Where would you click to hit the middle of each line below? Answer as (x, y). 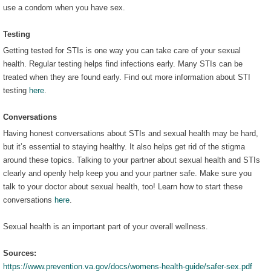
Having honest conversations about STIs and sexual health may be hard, (131, 133)
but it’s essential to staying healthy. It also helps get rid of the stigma (124, 146)
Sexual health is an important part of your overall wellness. (107, 226)
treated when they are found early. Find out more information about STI (127, 77)
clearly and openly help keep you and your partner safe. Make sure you (127, 173)
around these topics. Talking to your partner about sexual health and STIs (132, 160)
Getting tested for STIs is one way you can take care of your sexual (122, 50)
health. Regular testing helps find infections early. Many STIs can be (123, 64)
